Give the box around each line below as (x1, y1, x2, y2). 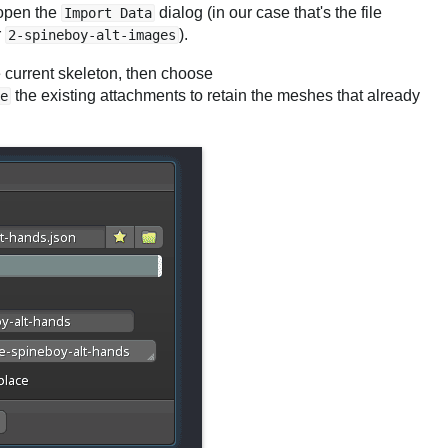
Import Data (64, 4, 152, 21)
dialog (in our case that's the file (155, 3, 382, 21)
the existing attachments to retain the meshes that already (11, 87, 420, 105)
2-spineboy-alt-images (8, 26, 176, 43)
